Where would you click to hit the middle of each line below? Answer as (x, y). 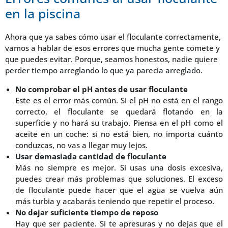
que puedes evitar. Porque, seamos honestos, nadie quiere (111, 59)
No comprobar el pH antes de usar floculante (102, 89)
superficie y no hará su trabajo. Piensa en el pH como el (119, 122)
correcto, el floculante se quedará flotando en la (119, 111)
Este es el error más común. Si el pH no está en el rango (119, 100)
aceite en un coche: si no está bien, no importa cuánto (119, 134)
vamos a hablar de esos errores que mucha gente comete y (112, 48)
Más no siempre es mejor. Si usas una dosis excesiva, (119, 167)
